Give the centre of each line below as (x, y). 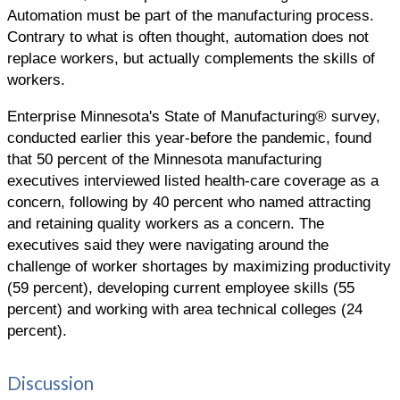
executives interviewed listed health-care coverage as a (193, 180)
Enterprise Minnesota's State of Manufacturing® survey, (194, 116)
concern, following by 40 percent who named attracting (189, 201)
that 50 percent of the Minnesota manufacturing (164, 158)
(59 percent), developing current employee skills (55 (181, 287)
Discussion (50, 383)
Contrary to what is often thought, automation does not (188, 37)
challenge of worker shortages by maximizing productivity (199, 266)
